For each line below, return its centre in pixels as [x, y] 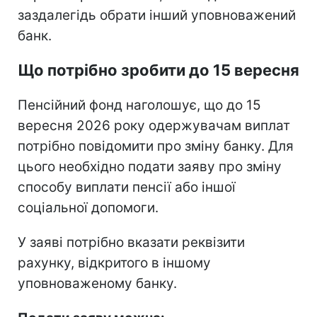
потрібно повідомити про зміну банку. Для [156, 146]
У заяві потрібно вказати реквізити [131, 242]
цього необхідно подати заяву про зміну [150, 166]
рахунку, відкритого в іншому [114, 263]
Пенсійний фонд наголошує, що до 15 [139, 105]
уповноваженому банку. [97, 283]
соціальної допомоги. [88, 207]
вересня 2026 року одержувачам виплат [154, 125]
